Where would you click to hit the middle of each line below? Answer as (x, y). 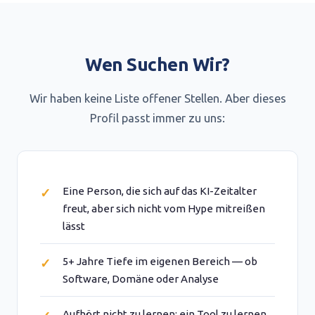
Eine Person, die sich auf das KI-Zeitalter (160, 191)
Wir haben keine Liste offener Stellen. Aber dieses (157, 98)
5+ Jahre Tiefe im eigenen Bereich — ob (160, 261)
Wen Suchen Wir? (157, 64)
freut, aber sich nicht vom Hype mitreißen (164, 208)
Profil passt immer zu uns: (157, 118)
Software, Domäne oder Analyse (141, 279)
